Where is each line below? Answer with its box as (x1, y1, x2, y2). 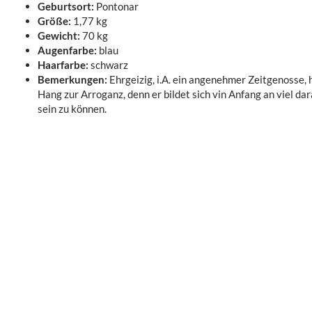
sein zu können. (37, 102, 107, 115)
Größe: (37, 15, 71, 27)
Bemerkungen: (37, 73, 107, 86)
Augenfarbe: (37, 44, 97, 56)
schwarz (88, 58, 128, 71)
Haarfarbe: (37, 58, 88, 71)
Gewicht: (37, 29, 80, 42)
